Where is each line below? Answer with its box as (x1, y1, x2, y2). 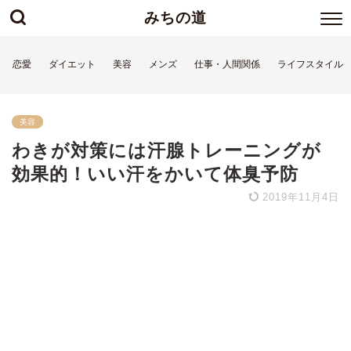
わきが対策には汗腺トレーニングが (12, 140, 321, 161)
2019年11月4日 (259, 191, 339, 203)
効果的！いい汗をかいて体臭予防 (12, 164, 299, 184)
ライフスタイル (277, 59, 343, 70)
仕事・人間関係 (194, 59, 260, 70)
